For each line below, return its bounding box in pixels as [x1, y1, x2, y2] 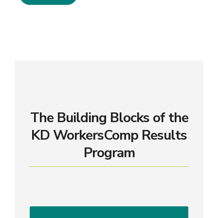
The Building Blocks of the [30, 108, 188, 127]
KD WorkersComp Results [31, 126, 187, 145]
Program [83, 143, 135, 162]
